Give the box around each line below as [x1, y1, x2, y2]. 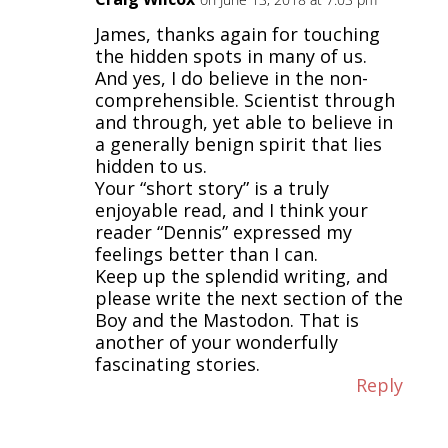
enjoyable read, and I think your [94, 197, 368, 222]
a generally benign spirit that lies [94, 131, 382, 156]
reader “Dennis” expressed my [94, 219, 352, 244]
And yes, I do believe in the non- [94, 65, 368, 90]
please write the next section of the [94, 285, 403, 310]
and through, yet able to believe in [94, 109, 393, 134]
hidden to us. [94, 153, 207, 178]
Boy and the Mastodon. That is [94, 307, 359, 332]
